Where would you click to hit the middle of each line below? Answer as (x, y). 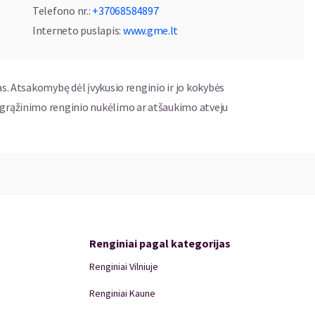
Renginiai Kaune (122, 293)
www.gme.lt (150, 30)
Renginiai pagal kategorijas (160, 243)
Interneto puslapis (76, 30)
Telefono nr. (60, 10)
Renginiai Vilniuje (123, 266)
